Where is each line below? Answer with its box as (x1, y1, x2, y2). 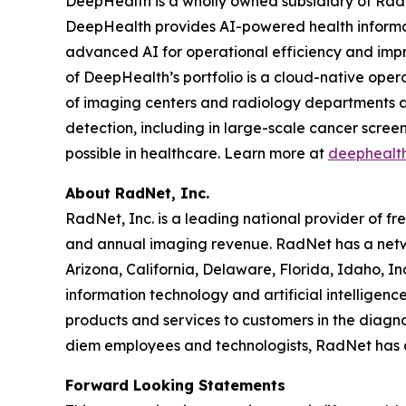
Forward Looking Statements (65, 376, 285, 395)
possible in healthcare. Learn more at (65, 144, 328, 163)
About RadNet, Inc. (65, 184, 214, 203)
